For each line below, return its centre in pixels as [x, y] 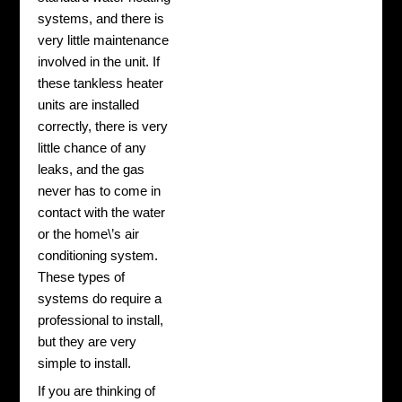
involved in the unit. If [99, 62]
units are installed [89, 105]
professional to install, [101, 321]
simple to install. [85, 364]
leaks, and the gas [92, 170]
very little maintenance [104, 41]
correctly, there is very [103, 127]
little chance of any [92, 149]
